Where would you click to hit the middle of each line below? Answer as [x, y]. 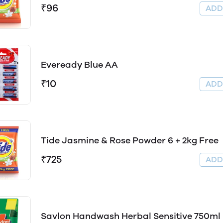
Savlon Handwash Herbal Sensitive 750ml [131, 216]
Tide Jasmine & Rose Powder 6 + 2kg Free [130, 140]
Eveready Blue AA [79, 65]
